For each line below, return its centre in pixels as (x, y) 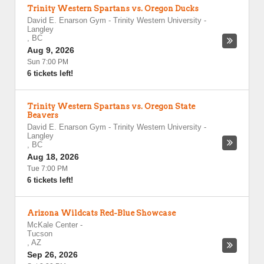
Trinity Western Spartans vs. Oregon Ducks (113, 9)
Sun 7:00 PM (48, 62)
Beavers (43, 115)
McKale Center (52, 225)
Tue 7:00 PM (47, 169)
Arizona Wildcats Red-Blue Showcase (101, 213)
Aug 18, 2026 (53, 157)
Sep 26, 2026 (52, 255)
